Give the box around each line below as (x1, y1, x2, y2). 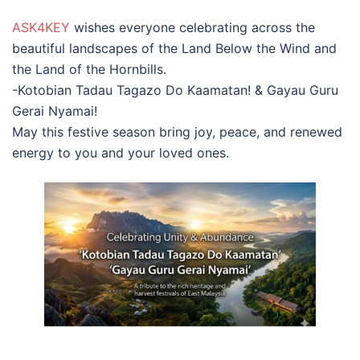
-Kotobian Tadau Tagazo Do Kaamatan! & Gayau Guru (12, 82, 338, 98)
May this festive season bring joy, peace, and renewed (12, 124, 342, 140)
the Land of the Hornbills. (12, 61, 166, 77)
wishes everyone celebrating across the (70, 19, 315, 35)
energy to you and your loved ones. (12, 145, 229, 161)
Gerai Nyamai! (12, 103, 97, 119)
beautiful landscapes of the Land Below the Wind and (12, 40, 337, 56)
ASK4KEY (12, 19, 70, 35)
